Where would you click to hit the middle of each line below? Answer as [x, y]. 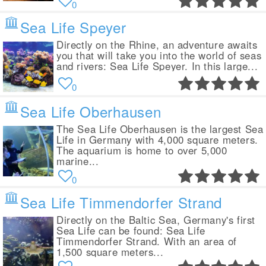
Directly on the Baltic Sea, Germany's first [156, 220]
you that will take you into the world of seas [159, 56]
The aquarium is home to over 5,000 [142, 151]
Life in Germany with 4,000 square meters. [157, 140]
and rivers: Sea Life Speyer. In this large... [157, 66]
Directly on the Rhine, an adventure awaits [157, 45]
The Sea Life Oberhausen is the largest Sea [160, 129]
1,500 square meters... [110, 252]
